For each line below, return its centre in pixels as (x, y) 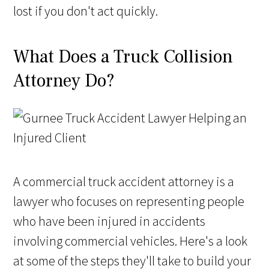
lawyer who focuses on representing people (129, 201)
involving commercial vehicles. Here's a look (131, 241)
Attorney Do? (64, 81)
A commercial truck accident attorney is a (124, 182)
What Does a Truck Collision (123, 57)
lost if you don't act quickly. (86, 11)
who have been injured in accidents (110, 221)
